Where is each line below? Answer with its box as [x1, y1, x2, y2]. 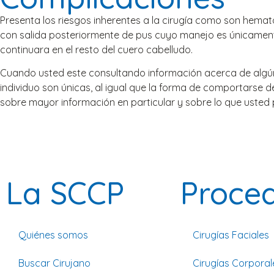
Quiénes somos [18, 228, 88, 241]
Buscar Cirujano [18, 256, 91, 269]
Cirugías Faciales [193, 228, 269, 241]
